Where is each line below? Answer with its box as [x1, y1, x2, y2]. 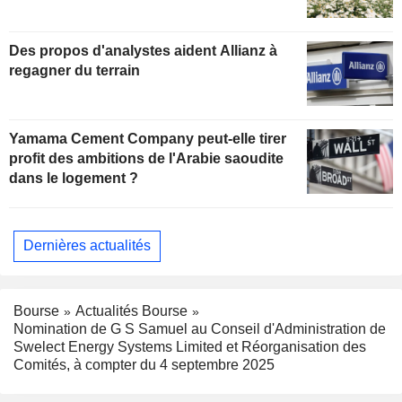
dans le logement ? [9, 170, 138, 186]
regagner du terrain [9, 62, 140, 78]
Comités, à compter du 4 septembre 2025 [13, 357, 275, 373]
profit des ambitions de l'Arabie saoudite [9, 150, 284, 166]
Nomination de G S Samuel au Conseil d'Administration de [13, 321, 386, 337]
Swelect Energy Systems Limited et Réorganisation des [13, 339, 366, 355]
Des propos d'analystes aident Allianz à [9, 42, 277, 58]
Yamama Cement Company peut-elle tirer [9, 130, 286, 146]
